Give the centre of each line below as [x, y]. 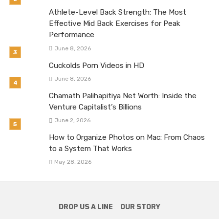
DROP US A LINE [86, 207]
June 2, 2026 [72, 120]
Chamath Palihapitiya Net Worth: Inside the [123, 96]
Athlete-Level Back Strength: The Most [118, 12]
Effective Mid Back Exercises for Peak [115, 24]
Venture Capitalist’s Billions [95, 107]
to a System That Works [90, 148]
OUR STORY [140, 207]
